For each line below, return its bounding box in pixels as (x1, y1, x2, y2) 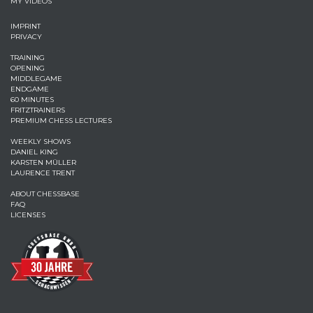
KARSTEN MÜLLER (10, 158, 76, 167)
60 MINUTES (10, 95, 54, 104)
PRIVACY (10, 32, 42, 41)
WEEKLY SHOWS (10, 137, 71, 146)
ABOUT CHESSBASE (10, 189, 80, 198)
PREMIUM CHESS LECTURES (10, 116, 112, 125)
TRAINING (10, 53, 45, 62)
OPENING (10, 64, 45, 73)
